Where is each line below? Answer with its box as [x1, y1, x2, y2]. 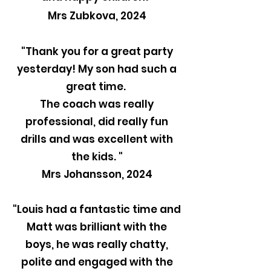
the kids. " [71, 149, 123, 164]
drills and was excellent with [21, 132, 173, 146]
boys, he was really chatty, [25, 237, 168, 252]
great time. [65, 79, 128, 94]
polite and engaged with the [21, 255, 173, 269]
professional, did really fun [25, 114, 168, 129]
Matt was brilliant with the [27, 220, 167, 234]
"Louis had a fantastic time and [13, 202, 181, 217]
